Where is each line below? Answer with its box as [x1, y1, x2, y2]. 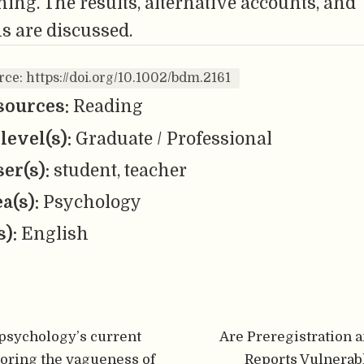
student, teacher [54, 160, 187, 180]
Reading [73, 97, 143, 117]
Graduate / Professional [76, 128, 272, 149]
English [21, 224, 89, 245]
